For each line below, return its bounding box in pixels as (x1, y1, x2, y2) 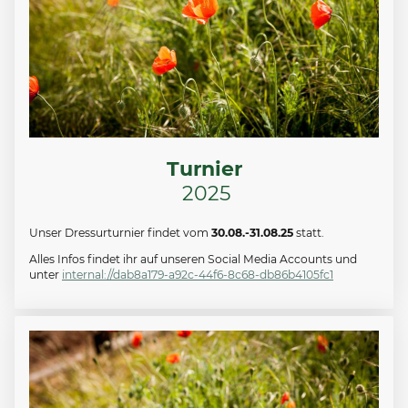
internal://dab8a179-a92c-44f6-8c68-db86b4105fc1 (62, 268, 333, 281)
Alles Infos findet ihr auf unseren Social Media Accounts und (29, 252, 357, 266)
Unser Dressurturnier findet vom (29, 225, 211, 240)
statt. (296, 225, 327, 240)
